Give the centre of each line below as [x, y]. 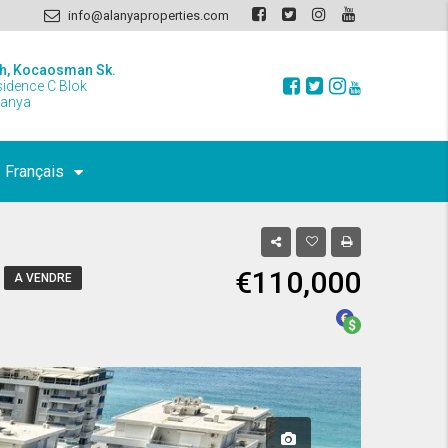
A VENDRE [43, 278]
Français [34, 171]
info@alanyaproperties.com [148, 15]
